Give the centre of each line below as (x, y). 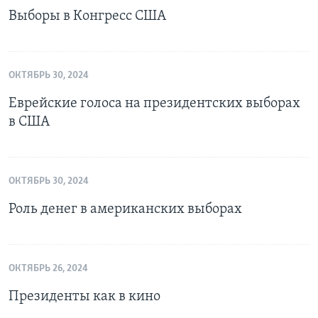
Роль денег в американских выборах (125, 210)
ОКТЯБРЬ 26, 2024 (48, 269)
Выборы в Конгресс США (87, 17)
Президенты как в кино (84, 297)
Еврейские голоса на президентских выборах (154, 104)
